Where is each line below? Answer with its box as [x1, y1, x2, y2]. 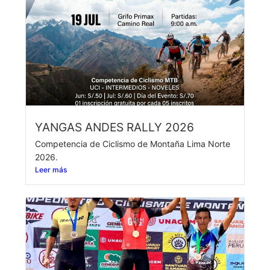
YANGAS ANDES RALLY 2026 [35, 120, 194, 135]
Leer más [35, 165, 67, 175]
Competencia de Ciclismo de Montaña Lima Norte [35, 139, 230, 149]
